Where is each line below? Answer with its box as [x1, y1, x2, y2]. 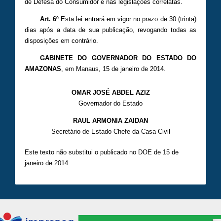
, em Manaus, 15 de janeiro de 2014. [61, 65, 166, 73]
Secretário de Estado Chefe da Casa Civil [51, 128, 170, 136]
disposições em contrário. [25, 37, 98, 45]
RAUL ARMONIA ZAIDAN [73, 117, 148, 125]
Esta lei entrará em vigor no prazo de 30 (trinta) [58, 15, 197, 23]
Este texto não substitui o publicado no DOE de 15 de [25, 148, 179, 156]
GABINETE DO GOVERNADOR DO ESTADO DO [39, 54, 196, 62]
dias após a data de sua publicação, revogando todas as [25, 26, 196, 34]
